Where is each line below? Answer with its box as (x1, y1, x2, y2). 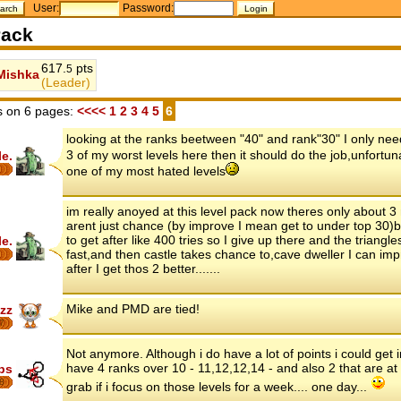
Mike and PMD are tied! (66, 302, 200, 317)
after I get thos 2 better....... (66, 261, 220, 277)
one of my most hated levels (66, 164, 226, 179)
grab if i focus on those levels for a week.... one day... (66, 380, 371, 395)
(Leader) (41, 75, 90, 90)
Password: (123, 2, 175, 13)
